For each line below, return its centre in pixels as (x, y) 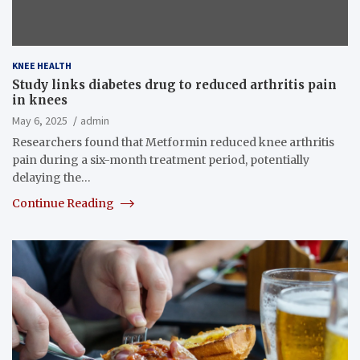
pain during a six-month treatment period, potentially (161, 160)
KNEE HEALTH (42, 65)
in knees (40, 100)
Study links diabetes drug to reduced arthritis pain (174, 84)
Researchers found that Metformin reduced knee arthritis (173, 142)
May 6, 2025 (40, 120)
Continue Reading (64, 203)
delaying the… (51, 177)
